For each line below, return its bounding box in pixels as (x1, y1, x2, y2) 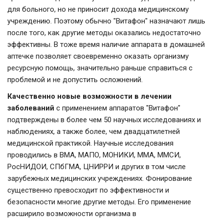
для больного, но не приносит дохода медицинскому (7, 5, 189, 14)
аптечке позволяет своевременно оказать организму (7, 52, 189, 61)
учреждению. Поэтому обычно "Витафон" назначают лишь (7, 17, 205, 26)
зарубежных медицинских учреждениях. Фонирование (7, 174, 192, 183)
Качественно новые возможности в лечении (7, 92, 172, 101)
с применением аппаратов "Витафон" (56, 104, 180, 113)
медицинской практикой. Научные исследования (7, 139, 174, 148)
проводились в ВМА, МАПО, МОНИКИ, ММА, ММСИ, (7, 151, 181, 160)
